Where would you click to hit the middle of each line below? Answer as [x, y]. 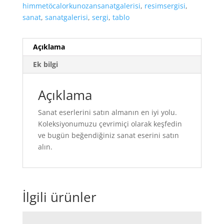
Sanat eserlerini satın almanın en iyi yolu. [107, 112]
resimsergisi [165, 6]
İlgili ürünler [59, 197]
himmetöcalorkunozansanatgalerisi [81, 6]
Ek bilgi [45, 64]
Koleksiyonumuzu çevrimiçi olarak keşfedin [110, 124]
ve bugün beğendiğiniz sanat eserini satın [108, 135]
